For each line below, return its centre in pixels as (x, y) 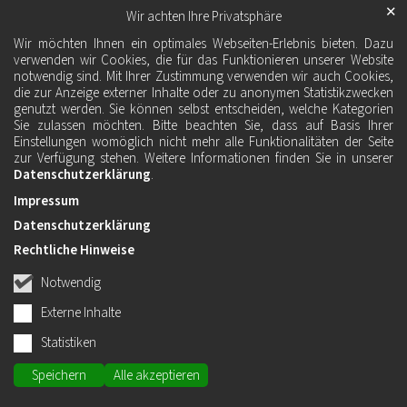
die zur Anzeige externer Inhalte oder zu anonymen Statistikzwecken (203, 94)
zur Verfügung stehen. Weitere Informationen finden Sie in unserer (203, 159)
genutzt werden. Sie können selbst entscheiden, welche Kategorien (203, 110)
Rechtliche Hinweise (74, 251)
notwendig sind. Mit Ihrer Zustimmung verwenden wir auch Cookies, (203, 77)
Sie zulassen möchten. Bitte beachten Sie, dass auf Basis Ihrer (203, 126)
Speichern (59, 375)
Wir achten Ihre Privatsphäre (203, 17)
